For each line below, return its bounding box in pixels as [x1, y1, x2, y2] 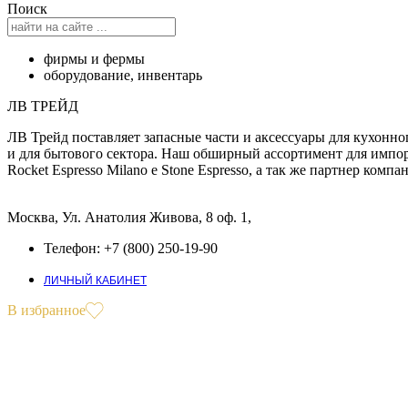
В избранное [7, 302, 86, 318]
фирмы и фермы [44, 51, 145, 66]
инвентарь [138, 67, 202, 83]
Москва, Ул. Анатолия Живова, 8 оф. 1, [7, 209, 251, 225]
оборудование [44, 67, 130, 83]
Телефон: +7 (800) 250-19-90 [44, 240, 218, 256]
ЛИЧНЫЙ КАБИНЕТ [44, 274, 147, 287]
